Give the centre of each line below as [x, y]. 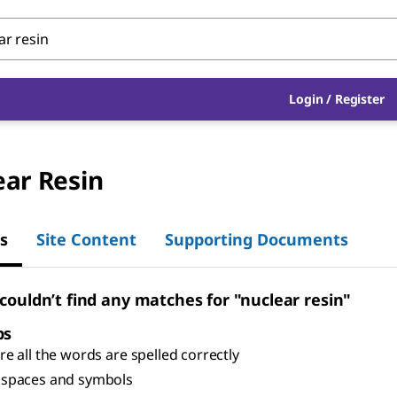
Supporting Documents [257, 239]
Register [359, 99]
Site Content [86, 239]
